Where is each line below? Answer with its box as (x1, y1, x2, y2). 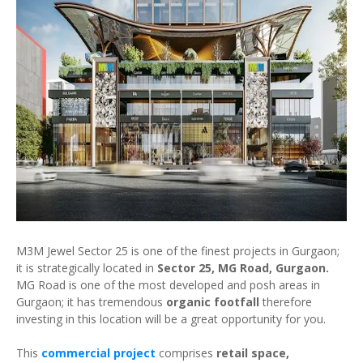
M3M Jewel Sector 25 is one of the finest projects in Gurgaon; (16, 243, 340, 258)
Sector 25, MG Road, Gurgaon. (157, 260, 329, 275)
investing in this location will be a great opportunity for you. (16, 311, 329, 327)
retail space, (216, 345, 289, 361)
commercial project (41, 345, 156, 361)
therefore (263, 294, 312, 310)
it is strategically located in (16, 260, 157, 275)
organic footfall (166, 294, 263, 310)
